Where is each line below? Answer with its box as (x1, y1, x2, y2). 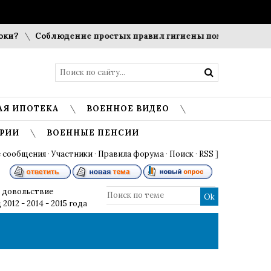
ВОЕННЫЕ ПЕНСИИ (47, 128, 139, 138)
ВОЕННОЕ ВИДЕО (87, 103, 169, 114)
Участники (51, 149, 93, 159)
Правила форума (98, 149, 164, 159)
